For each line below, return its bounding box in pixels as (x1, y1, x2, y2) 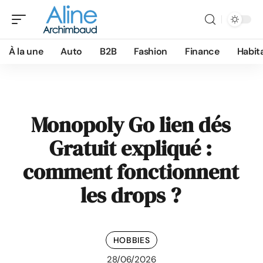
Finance (185, 45, 220, 58)
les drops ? (80, 181, 181, 210)
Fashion (134, 45, 167, 58)
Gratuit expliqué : (49, 134, 212, 163)
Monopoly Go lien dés (31, 110, 231, 139)
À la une (9, 45, 43, 58)
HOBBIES (113, 234, 150, 245)
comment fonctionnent (22, 157, 239, 186)
